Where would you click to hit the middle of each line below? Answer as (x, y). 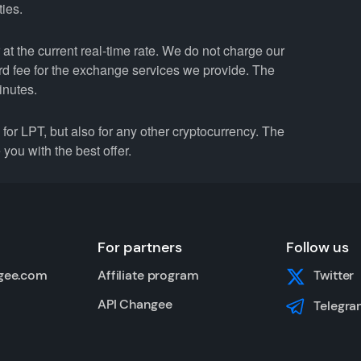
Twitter (334, 275)
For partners (140, 247)
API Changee (135, 304)
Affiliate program (148, 275)
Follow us (317, 247)
